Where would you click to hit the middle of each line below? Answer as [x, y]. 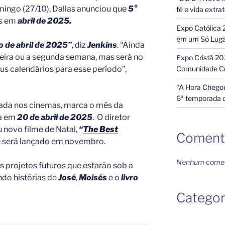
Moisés [94, 177]
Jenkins [102, 45]
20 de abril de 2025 [54, 117]
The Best [100, 129]
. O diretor [111, 117]
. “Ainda [131, 45]
